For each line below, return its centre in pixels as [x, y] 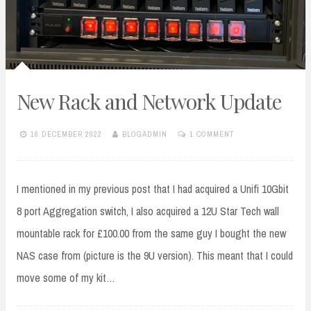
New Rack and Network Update [149, 101]
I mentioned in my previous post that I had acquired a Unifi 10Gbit [153, 188]
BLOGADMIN [145, 134]
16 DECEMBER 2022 [66, 134]
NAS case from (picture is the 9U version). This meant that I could [155, 255]
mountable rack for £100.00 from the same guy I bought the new [151, 233]
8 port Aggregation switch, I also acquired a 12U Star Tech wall [148, 211]
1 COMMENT [212, 134]
